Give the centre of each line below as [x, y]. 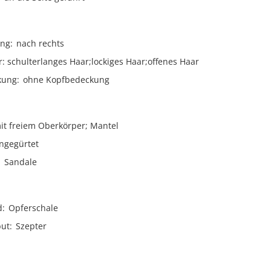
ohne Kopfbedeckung [66, 80]
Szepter [31, 226]
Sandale [21, 162]
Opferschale [33, 208]
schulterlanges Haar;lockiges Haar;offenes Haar [103, 61]
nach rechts [40, 43]
